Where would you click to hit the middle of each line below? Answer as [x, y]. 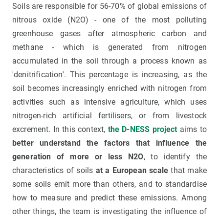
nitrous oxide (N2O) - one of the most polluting [109, 20]
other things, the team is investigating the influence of [109, 212]
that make [189, 171]
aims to [192, 130]
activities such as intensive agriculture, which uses [109, 102]
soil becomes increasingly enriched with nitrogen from [109, 88]
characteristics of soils [54, 171]
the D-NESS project [142, 130]
